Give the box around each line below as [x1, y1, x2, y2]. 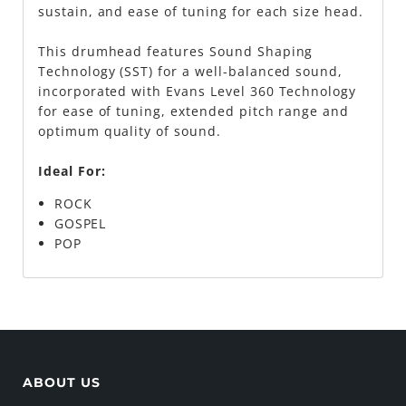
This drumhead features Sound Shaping [37, 42, 314, 60]
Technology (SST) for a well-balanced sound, [37, 62, 343, 80]
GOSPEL [53, 214, 107, 232]
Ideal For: [37, 161, 106, 179]
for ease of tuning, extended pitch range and [37, 101, 350, 120]
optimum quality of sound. [37, 121, 221, 140]
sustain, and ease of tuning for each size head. [37, 2, 363, 20]
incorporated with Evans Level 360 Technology [37, 82, 357, 100]
